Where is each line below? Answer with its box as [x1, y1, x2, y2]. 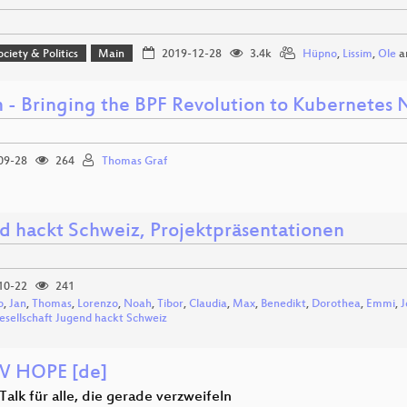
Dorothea [312, 298, 361, 312]
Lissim [342, 48, 372, 62]
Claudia [189, 298, 227, 312]
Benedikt [261, 298, 306, 312]
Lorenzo [77, 298, 118, 312]
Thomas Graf [102, 155, 167, 169]
